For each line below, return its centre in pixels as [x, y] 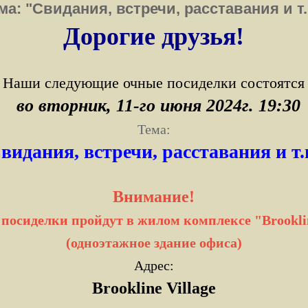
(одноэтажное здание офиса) [154, 243]
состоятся [273, 83]
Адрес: [154, 265]
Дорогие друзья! [154, 36]
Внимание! [154, 197]
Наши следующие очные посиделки [122, 83]
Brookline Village [154, 288]
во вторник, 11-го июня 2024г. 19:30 [159, 106]
